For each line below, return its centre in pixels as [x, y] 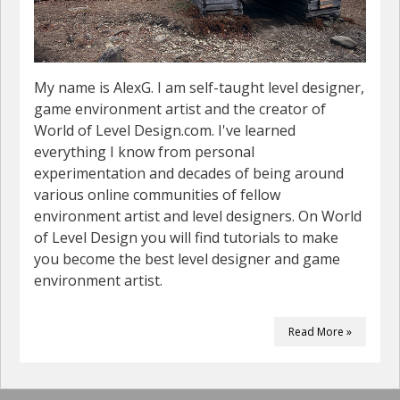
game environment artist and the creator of [180, 109]
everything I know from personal [144, 152]
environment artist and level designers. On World [198, 217]
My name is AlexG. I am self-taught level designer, [199, 88]
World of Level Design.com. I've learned [165, 131]
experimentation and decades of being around [189, 174]
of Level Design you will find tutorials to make [186, 238]
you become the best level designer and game [187, 259]
